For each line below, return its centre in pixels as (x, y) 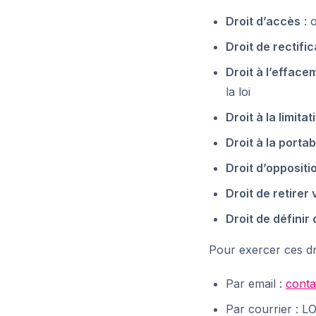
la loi (238, 92)
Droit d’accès (263, 21)
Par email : (256, 284)
